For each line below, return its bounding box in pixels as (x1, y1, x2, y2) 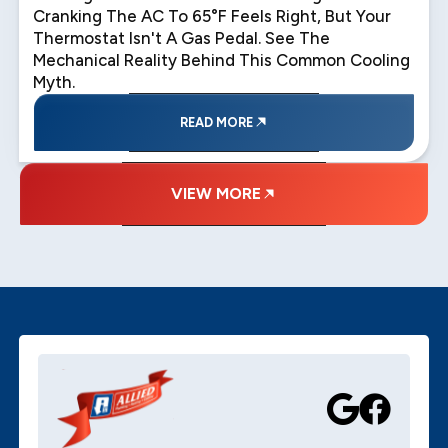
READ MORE (179, 114, 253, 130)
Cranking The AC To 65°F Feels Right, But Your (33, 5, 392, 26)
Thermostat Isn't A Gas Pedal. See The (33, 27, 331, 48)
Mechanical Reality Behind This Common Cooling (33, 49, 411, 70)
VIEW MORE (171, 183, 261, 203)
